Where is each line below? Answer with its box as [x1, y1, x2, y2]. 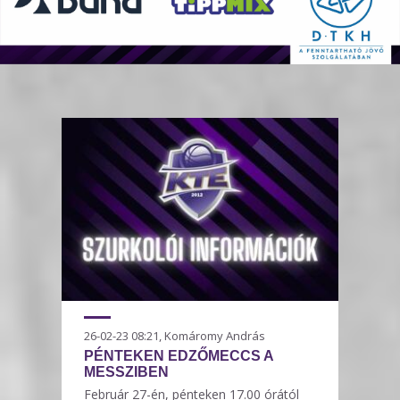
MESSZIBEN [84, 364, 169, 380]
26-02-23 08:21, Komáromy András [84, 328, 265, 345]
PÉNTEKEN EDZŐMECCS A [84, 348, 273, 364]
